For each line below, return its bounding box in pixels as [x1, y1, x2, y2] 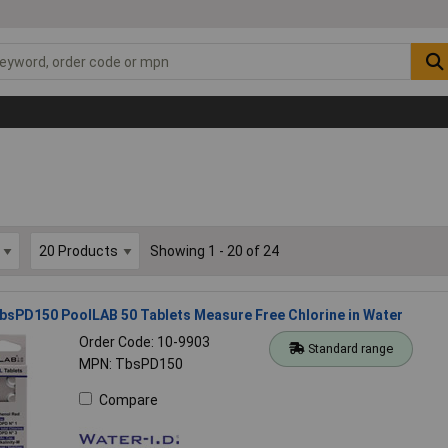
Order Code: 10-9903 [78, 333, 210, 350]
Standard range [308, 340, 394, 356]
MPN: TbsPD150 [78, 355, 183, 372]
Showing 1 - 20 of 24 [149, 242, 279, 259]
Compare [98, 391, 158, 408]
